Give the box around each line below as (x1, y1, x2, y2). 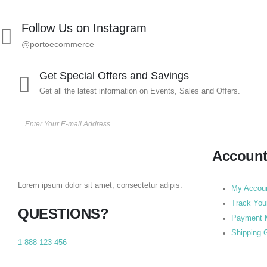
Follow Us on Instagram (21, 21, 147, 35)
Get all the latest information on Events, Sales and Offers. (39, 86, 240, 95)
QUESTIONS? (18, 205, 108, 222)
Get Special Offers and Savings (39, 69, 189, 82)
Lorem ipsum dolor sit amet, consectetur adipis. (18, 181, 182, 190)
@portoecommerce (21, 39, 94, 49)
